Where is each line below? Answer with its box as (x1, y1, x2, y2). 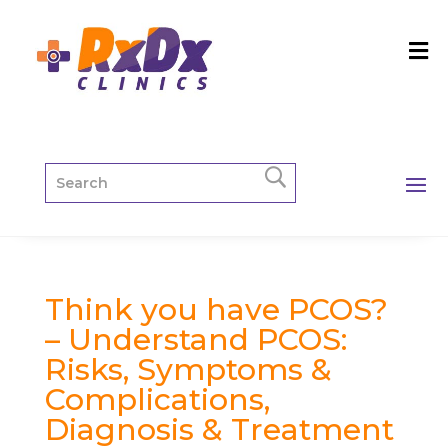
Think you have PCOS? (44, 290, 388, 328)
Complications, (44, 380, 270, 418)
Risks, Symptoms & (44, 350, 332, 388)
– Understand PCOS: (44, 320, 347, 358)
